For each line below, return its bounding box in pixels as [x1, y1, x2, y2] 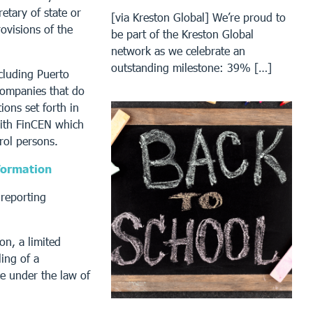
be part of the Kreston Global [111, 27, 254, 41]
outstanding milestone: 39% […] [111, 60, 272, 74]
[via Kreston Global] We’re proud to [111, 10, 286, 24]
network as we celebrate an [111, 43, 246, 57]
